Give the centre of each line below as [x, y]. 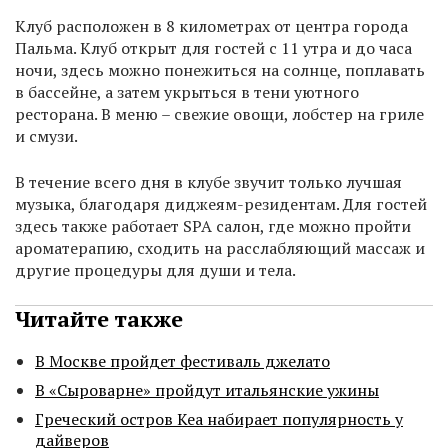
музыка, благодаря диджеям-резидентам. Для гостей [221, 204]
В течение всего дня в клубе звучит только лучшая [208, 182]
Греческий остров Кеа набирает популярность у [219, 419]
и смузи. [46, 136]
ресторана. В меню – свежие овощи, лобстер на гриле [219, 114]
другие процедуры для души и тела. [155, 270]
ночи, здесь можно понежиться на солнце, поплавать [220, 70]
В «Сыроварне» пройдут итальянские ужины [207, 390]
